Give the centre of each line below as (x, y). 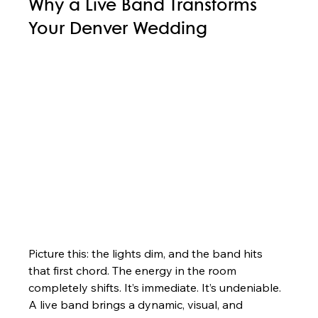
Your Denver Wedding (118, 30)
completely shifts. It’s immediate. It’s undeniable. (157, 287)
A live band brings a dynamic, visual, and (137, 304)
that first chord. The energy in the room (134, 270)
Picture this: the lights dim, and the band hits (147, 253)
